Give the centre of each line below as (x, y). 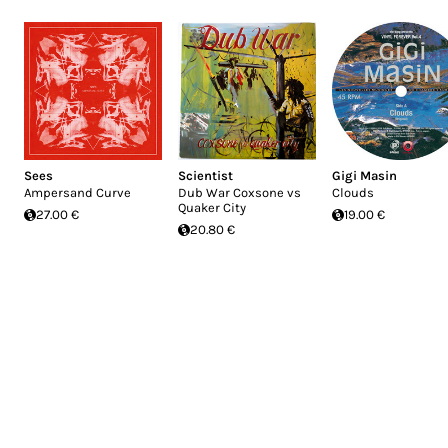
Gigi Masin (364, 175)
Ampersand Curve (77, 192)
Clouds (353, 192)
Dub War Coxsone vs (239, 192)
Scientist (205, 175)
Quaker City (212, 207)
